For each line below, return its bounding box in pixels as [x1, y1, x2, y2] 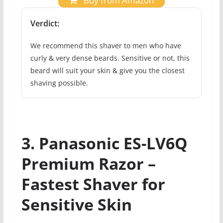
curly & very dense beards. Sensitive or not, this [30, 53, 190, 63]
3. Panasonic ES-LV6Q [21, 132, 187, 154]
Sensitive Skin [21, 194, 132, 216]
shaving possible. [30, 78, 88, 88]
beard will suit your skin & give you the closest [30, 66, 185, 76]
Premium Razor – [21, 153, 156, 175]
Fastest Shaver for [21, 173, 165, 195]
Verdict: [30, 18, 61, 29]
